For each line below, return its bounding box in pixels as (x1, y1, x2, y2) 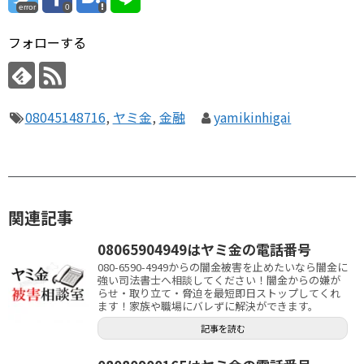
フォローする (8, 32, 86, 52)
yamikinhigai (214, 107, 292, 127)
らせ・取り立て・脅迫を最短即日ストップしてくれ (97, 284, 340, 301)
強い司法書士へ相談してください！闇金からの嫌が (97, 271, 340, 288)
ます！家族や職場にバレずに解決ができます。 (97, 297, 318, 314)
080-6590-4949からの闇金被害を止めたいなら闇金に (97, 258, 348, 275)
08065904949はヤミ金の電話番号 (97, 238, 311, 259)
